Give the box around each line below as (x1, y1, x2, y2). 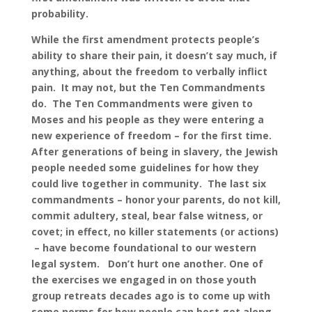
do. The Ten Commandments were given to (31, 97, 253, 111)
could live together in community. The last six (31, 177, 266, 191)
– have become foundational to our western (31, 241, 256, 255)
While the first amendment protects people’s (31, 33, 260, 47)
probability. (31, 7, 88, 21)
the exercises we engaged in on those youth (31, 273, 256, 287)
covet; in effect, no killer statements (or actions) (31, 225, 279, 239)
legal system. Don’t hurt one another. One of (31, 257, 263, 271)
